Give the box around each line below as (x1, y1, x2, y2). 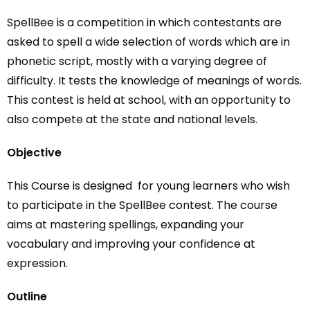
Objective (7, 145, 62, 161)
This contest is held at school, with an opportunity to (7, 92, 291, 108)
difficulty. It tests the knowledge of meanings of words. (7, 73, 302, 89)
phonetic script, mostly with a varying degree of (7, 53, 267, 69)
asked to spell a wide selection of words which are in (7, 34, 290, 50)
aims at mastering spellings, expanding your (7, 217, 244, 232)
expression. (7, 255, 68, 271)
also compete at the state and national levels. (7, 111, 260, 127)
